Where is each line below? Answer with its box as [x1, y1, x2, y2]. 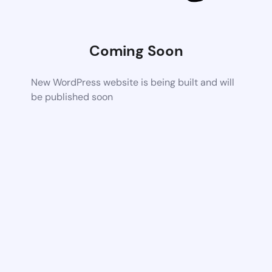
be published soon [31, 90, 114, 103]
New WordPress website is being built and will [31, 75, 235, 89]
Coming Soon [89, 41, 183, 60]
